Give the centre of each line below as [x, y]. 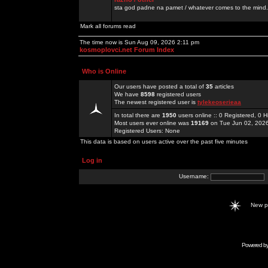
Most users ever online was [153, 123]
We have [127, 94]
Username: [195, 176]
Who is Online [104, 71]
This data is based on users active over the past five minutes [164, 141]
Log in [92, 160]
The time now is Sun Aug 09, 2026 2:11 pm [139, 42]
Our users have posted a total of [160, 86]
